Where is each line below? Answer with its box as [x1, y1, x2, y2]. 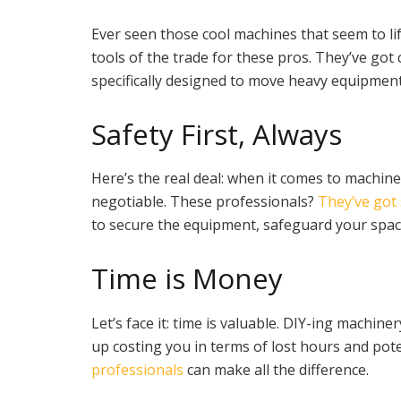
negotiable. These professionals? [91, 192, 318, 212]
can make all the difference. [183, 359, 369, 380]
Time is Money [91, 260, 283, 298]
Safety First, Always [91, 115, 342, 153]
